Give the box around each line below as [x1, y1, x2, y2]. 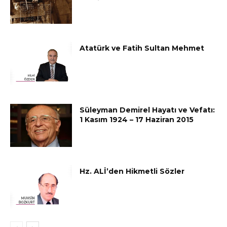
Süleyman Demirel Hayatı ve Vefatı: [80, 105, 215, 115]
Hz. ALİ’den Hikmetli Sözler [80, 167, 185, 176]
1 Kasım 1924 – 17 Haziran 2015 [80, 115, 194, 124]
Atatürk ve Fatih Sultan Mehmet [80, 44, 205, 53]
